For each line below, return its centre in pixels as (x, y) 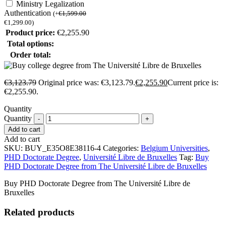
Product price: (30, 33)
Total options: (30, 44)
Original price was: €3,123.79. (87, 83)
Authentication (29, 13)
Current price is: (193, 83)
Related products (39, 212)
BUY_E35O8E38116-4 (63, 148)
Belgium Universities (174, 148)
